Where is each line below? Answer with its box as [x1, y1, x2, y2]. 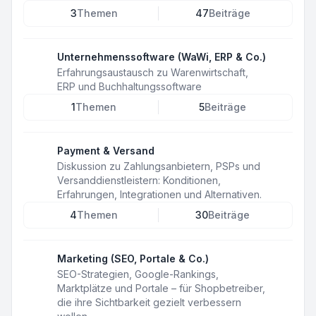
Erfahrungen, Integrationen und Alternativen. [57, 188, 262, 200]
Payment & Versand [57, 145, 154, 157]
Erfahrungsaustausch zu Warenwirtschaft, [57, 66, 248, 78]
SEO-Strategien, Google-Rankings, [57, 268, 219, 280]
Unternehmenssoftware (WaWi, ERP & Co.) [57, 51, 266, 63]
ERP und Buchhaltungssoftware [57, 80, 202, 92]
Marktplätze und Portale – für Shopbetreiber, [57, 282, 265, 294]
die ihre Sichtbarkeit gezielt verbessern [57, 296, 241, 308]
